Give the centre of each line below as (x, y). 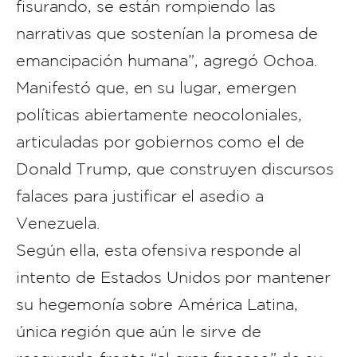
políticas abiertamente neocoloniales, (159, 115)
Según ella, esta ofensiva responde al (159, 250)
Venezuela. (59, 223)
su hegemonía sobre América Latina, (157, 304)
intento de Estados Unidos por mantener (174, 277)
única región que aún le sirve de (139, 331)
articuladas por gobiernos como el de (161, 142)
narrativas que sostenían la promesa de (167, 33)
